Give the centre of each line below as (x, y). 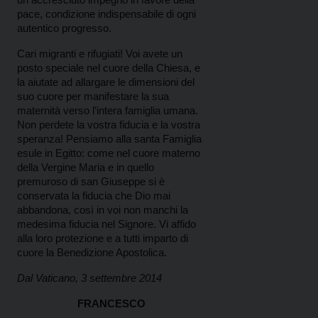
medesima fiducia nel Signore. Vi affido (106, 224)
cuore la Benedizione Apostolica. (92, 253)
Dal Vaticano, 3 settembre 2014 (89, 278)
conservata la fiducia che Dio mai (94, 196)
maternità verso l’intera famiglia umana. (108, 111)
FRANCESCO (111, 304)
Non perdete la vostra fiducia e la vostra (109, 125)
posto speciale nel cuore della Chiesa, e (109, 68)
